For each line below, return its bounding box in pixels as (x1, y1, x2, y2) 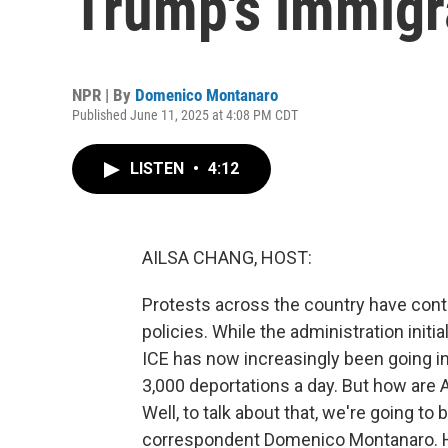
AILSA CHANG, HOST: (142, 247, 312, 268)
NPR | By (72, 85, 135, 105)
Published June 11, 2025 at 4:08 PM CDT (72, 107, 298, 123)
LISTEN (130, 159, 188, 178)
